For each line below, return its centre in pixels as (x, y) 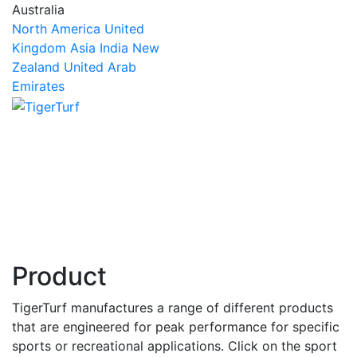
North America (56, 29)
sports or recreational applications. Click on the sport (175, 346)
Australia (38, 10)
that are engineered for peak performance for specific (176, 327)
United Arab (100, 67)
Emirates (38, 86)
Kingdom (39, 48)
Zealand (36, 67)
